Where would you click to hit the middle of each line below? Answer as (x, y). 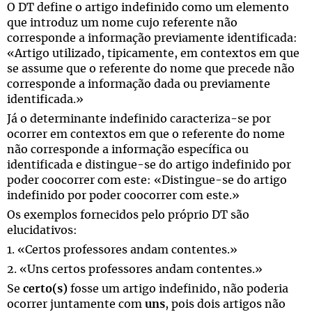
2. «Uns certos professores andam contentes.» (135, 270)
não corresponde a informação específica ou (128, 150)
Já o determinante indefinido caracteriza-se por (139, 119)
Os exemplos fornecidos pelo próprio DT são (128, 215)
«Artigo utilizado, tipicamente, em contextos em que (153, 54)
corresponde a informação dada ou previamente (139, 84)
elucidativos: (42, 231)
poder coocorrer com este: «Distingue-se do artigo (147, 180)
